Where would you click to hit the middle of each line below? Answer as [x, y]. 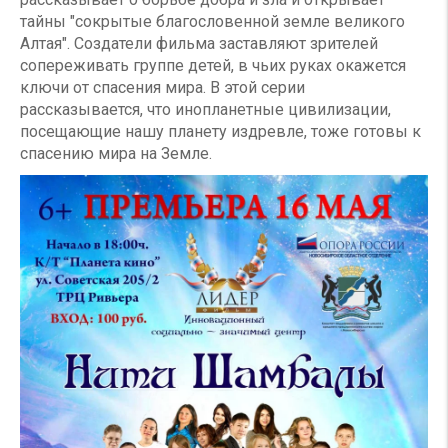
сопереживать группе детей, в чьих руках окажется [213, 65]
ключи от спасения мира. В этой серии [162, 87]
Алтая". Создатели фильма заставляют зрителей [199, 43]
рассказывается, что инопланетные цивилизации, [205, 109]
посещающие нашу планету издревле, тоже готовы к [220, 131]
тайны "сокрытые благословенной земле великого [212, 21]
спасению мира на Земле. [116, 153]
